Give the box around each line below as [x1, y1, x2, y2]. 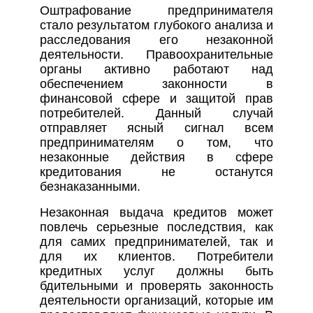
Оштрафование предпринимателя [39, 3, 274, 18]
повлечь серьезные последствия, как [39, 220, 274, 235]
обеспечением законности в [39, 77, 274, 92]
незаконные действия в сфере [39, 150, 274, 165]
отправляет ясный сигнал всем [39, 121, 274, 136]
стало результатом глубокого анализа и [39, 18, 274, 33]
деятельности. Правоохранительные [39, 48, 274, 62]
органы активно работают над [39, 62, 274, 77]
